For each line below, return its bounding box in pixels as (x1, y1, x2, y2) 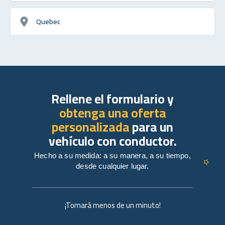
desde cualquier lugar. (76, 161, 149, 170)
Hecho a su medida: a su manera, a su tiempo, (34, 151, 191, 160)
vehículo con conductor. (48, 129, 177, 153)
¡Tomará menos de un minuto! (64, 197, 161, 212)
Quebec (36, 14, 60, 28)
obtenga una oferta (59, 100, 166, 125)
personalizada (52, 115, 130, 139)
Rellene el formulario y (51, 86, 174, 110)
